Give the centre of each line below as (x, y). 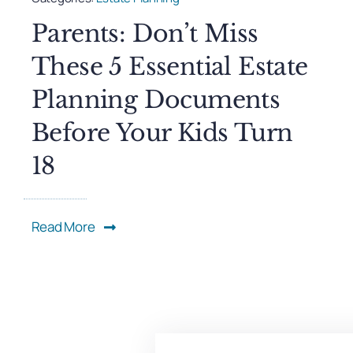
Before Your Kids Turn (162, 133)
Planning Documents (156, 100)
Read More (63, 227)
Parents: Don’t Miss (145, 34)
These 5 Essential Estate (169, 67)
